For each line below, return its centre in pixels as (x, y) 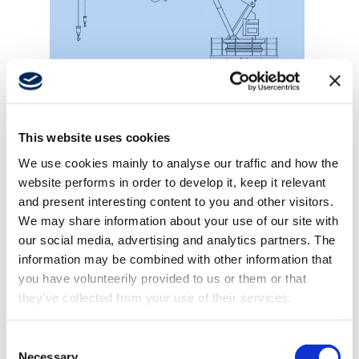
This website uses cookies (95, 137)
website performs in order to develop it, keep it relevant (172, 182)
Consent (28, 341)
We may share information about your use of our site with (178, 220)
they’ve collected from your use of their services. (157, 297)
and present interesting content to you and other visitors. (176, 201)
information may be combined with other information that (175, 259)
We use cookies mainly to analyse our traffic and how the (178, 163)
